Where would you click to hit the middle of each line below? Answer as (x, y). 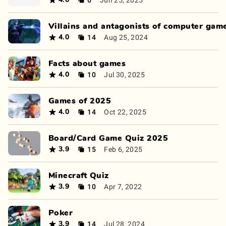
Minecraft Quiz (79, 176)
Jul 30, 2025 (125, 74)
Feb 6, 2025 (123, 149)
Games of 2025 (80, 101)
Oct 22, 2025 (125, 112)
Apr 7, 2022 (123, 186)
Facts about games (87, 64)
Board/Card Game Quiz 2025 (108, 138)
